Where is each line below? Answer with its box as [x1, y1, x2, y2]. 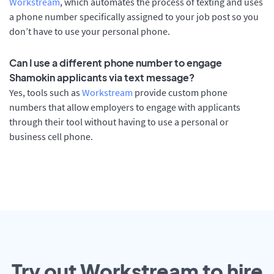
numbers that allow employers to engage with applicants [9, 101, 240, 114]
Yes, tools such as [9, 86, 82, 99]
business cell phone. [9, 130, 93, 143]
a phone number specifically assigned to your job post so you [9, 10, 259, 23]
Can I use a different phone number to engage [9, 56, 222, 70]
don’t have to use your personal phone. [9, 24, 170, 37]
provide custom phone [133, 86, 228, 99]
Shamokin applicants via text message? [9, 71, 194, 84]
